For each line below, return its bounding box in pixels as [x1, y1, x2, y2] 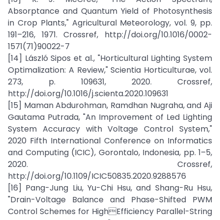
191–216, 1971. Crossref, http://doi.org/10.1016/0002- [8, 29, 212, 40]
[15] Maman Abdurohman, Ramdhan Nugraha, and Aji [8, 100, 212, 111]
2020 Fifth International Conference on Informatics [8, 135, 212, 146]
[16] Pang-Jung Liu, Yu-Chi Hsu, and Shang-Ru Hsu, [8, 182, 212, 193]
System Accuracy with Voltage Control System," [8, 123, 212, 135]
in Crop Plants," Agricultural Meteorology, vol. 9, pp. [8, 17, 212, 28]
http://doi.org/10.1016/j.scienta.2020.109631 [8, 88, 168, 99]
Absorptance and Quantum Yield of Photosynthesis [8, 5, 212, 17]
